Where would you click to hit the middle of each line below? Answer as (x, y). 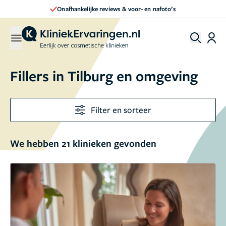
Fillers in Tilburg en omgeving (104, 76)
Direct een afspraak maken (117, 9)
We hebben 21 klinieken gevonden (83, 143)
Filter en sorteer (121, 110)
